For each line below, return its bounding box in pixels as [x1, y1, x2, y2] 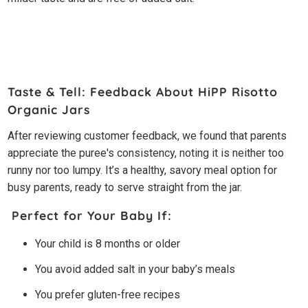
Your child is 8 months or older [35, 236, 181, 250]
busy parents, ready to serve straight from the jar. [8, 180, 243, 194]
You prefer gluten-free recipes [35, 287, 184, 301]
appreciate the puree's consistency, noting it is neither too [8, 146, 285, 159]
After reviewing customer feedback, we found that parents [8, 129, 287, 142]
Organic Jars [8, 101, 95, 117]
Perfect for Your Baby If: [8, 207, 173, 223]
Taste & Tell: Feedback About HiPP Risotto [8, 83, 278, 99]
